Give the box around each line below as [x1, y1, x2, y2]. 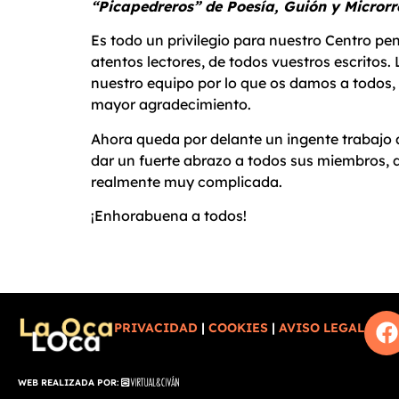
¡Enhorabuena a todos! [91, 207, 247, 225]
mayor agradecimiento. [91, 95, 251, 114]
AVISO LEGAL [279, 319, 365, 336]
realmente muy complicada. [91, 172, 282, 191]
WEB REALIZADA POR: [18, 376, 121, 388]
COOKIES [208, 319, 269, 336]
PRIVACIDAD [114, 319, 199, 336]
